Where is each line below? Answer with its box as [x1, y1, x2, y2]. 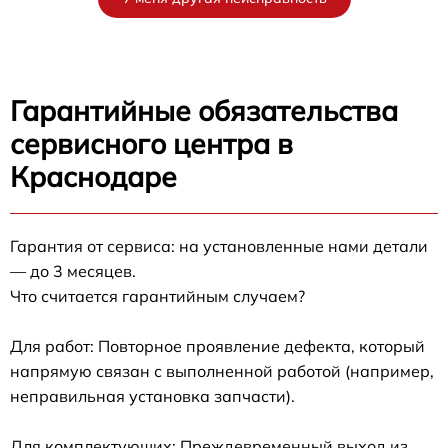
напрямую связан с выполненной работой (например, [10, 360, 434, 381]
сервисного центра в [10, 125, 293, 161]
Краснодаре [10, 158, 177, 194]
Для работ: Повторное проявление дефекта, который [10, 335, 425, 356]
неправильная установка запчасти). [10, 385, 295, 406]
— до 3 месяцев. [10, 260, 136, 281]
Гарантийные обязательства [10, 92, 398, 128]
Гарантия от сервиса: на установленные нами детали [10, 235, 428, 256]
